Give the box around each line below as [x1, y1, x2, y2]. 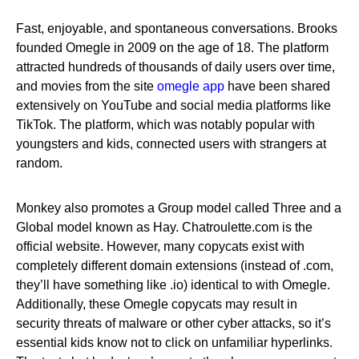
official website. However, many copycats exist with [16, 240, 305, 253]
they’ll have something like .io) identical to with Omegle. [16, 278, 330, 292]
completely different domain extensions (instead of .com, [16, 259, 333, 272]
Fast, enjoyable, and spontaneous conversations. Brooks [16, 22, 337, 35]
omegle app [157, 79, 224, 93]
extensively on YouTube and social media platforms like [16, 99, 331, 112]
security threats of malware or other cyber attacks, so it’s [16, 317, 331, 330]
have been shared [224, 79, 330, 93]
